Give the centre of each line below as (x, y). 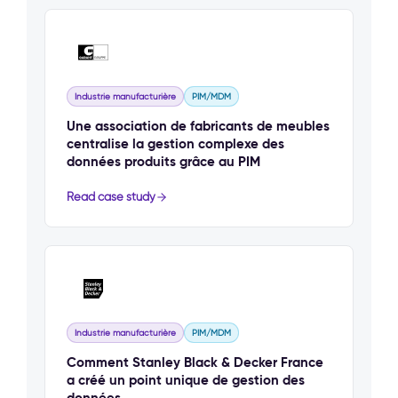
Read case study (111, 197)
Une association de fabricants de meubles (198, 126)
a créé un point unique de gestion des (186, 380)
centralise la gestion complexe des (175, 144)
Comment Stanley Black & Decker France (195, 362)
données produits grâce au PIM (163, 162)
